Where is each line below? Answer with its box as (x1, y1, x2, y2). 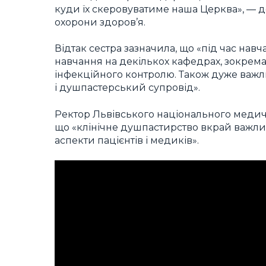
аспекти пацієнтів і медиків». (55, 134, 199, 146)
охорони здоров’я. (55, 17, 145, 28)
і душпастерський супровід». (55, 82, 200, 94)
